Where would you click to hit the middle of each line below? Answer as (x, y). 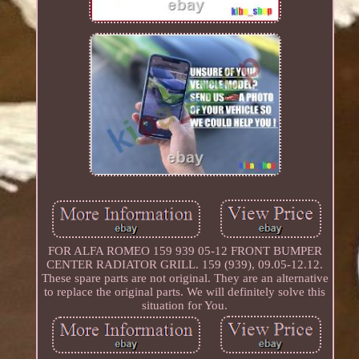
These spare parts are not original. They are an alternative (185, 278)
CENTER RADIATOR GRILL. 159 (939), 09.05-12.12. (185, 264)
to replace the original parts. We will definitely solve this (185, 291)
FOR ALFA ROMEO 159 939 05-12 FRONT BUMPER (185, 250)
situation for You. (185, 305)
